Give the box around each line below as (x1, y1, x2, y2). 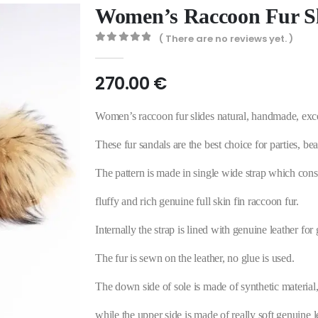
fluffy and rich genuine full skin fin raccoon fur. (95, 194, 300, 207)
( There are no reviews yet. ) (159, 32, 294, 45)
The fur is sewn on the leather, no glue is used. (95, 251, 295, 263)
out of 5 (103, 45, 162, 55)
